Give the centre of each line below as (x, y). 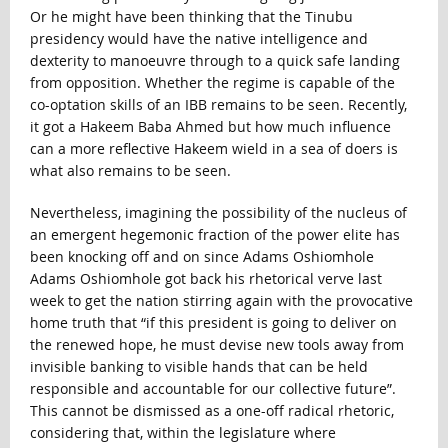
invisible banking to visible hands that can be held (198, 366)
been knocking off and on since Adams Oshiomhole (201, 256)
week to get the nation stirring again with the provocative (221, 300)
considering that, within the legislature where (182, 432)
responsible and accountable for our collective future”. (212, 388)
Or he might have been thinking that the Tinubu (191, 16)
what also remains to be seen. (130, 170)
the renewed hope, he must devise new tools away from (216, 344)
